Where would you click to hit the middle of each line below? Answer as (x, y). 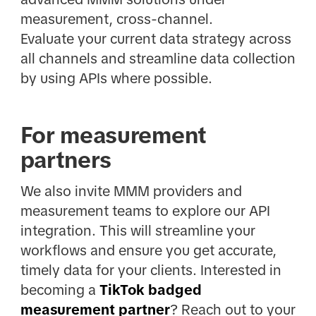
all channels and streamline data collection (158, 59)
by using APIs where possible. (116, 79)
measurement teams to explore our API (145, 211)
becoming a (60, 290)
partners (66, 160)
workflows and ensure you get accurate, (148, 251)
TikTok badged (150, 290)
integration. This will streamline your (138, 231)
